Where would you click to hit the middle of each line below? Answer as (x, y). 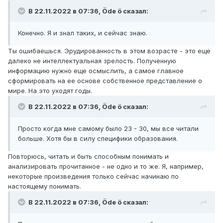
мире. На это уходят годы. (51, 91)
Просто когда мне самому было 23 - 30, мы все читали (108, 129)
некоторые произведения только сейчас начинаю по (93, 176)
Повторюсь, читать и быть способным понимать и (88, 157)
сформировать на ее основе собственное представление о (105, 81)
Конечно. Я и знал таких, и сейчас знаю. (83, 33)
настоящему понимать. (45, 186)
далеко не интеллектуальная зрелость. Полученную (92, 61)
